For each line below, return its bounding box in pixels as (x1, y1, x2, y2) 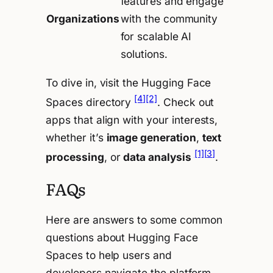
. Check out (157, 95, 214, 108)
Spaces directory (46, 95, 135, 108)
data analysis (123, 150, 191, 163)
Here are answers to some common (46, 213, 222, 226)
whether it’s (46, 130, 107, 144)
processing (46, 150, 104, 163)
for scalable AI (121, 29, 192, 43)
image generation (106, 130, 196, 144)
